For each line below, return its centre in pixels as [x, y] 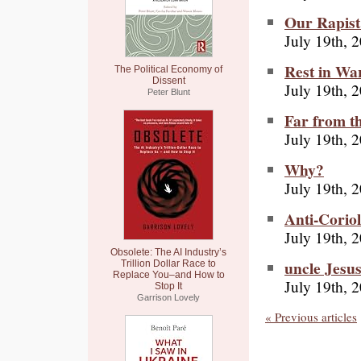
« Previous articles [311, 316]
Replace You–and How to [168, 275]
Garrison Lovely [168, 297]
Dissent [168, 81]
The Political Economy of [168, 69]
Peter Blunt [168, 92]
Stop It [168, 286]
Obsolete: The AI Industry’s [168, 252]
